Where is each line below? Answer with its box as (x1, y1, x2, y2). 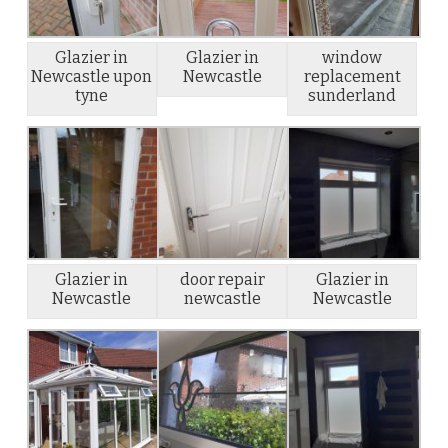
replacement (303, 66, 401, 86)
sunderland (308, 85, 397, 105)
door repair (179, 269, 265, 289)
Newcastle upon (31, 66, 153, 86)
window (322, 47, 383, 67)
